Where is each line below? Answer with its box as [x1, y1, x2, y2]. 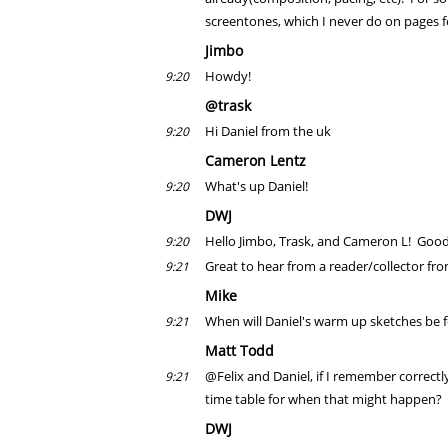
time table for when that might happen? [205, 390, 442, 408]
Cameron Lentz [205, 151, 306, 170]
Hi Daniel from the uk [205, 122, 331, 140]
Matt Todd [205, 341, 274, 360]
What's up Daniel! [205, 177, 308, 195]
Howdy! [205, 67, 251, 85]
